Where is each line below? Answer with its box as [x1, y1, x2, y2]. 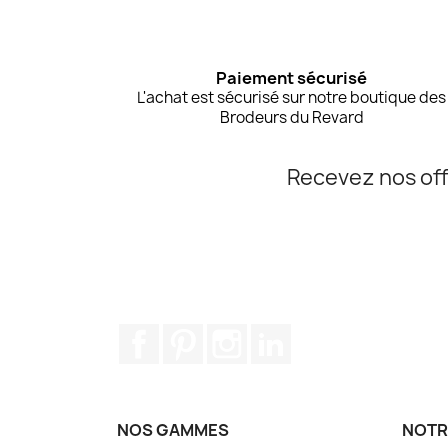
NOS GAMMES [117, 418, 229, 441]
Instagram [247, 322, 326, 345]
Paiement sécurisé [216, 66, 368, 89]
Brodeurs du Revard [219, 106, 364, 128]
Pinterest [203, 322, 277, 345]
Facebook [159, 322, 233, 345]
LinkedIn [291, 322, 356, 345]
